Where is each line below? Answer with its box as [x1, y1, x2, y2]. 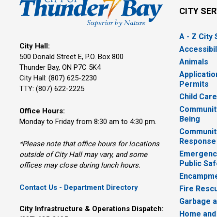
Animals [179, 57, 209, 67]
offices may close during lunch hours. [19, 160, 141, 170]
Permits [179, 79, 209, 89]
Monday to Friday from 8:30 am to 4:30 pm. [19, 117, 157, 126]
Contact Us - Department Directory [19, 183, 139, 192]
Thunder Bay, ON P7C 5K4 [19, 62, 101, 72]
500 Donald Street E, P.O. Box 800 [19, 52, 124, 61]
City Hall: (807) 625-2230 [19, 73, 99, 82]
